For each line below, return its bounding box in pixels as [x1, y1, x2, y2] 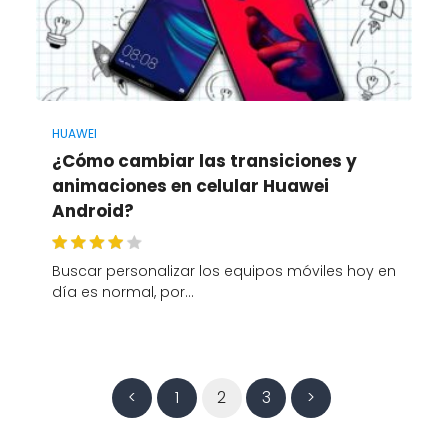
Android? [51, 199, 134, 224]
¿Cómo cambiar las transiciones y [51, 149, 357, 174]
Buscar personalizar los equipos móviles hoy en [51, 261, 396, 282]
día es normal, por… [51, 282, 194, 303]
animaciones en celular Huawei [51, 174, 329, 199]
